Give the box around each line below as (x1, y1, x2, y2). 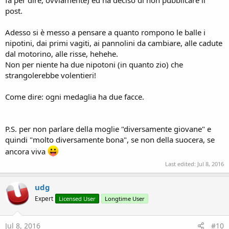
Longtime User (105, 194, 145, 202)
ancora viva (5, 146, 48, 157)
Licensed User (59, 194, 96, 202)
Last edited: (165, 159, 197, 168)
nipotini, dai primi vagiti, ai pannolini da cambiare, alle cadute (5, 38, 222, 49)
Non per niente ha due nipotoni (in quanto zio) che (5, 59, 183, 70)
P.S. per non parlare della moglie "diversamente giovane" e (5, 124, 211, 134)
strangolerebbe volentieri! (5, 70, 96, 81)
